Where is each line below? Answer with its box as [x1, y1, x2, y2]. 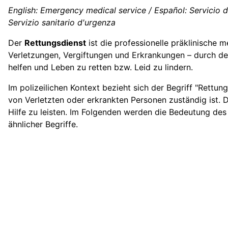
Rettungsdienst [24, 38, 86, 48]
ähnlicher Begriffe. [8, 119, 78, 130]
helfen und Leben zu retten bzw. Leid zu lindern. [8, 62, 193, 73]
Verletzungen [8, 50, 59, 61]
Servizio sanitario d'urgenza [8, 17, 116, 28]
